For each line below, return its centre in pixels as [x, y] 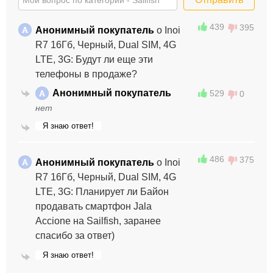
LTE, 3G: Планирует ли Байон [102, 191]
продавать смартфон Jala [94, 206]
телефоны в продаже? [86, 74]
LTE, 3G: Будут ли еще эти [94, 59]
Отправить [213, 149]
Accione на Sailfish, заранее [98, 221]
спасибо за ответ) [75, 235]
